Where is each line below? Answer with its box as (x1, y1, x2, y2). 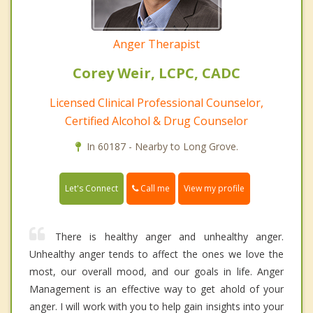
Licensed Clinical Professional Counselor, (50, 95, 263, 111)
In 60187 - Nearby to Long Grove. (86, 140, 238, 154)
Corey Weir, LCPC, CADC (73, 64, 240, 83)
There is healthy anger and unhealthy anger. (55, 230, 284, 244)
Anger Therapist (113, 36, 200, 52)
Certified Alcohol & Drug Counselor (65, 113, 248, 129)
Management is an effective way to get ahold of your (29, 282, 284, 296)
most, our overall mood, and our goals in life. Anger (29, 265, 284, 279)
